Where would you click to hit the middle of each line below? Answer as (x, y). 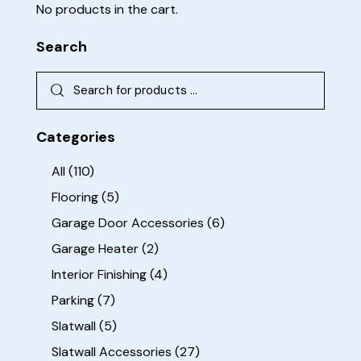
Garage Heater (95, 248)
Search (62, 46)
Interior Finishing (100, 274)
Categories (76, 137)
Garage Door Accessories (128, 222)
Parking (73, 300)
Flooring (75, 197)
